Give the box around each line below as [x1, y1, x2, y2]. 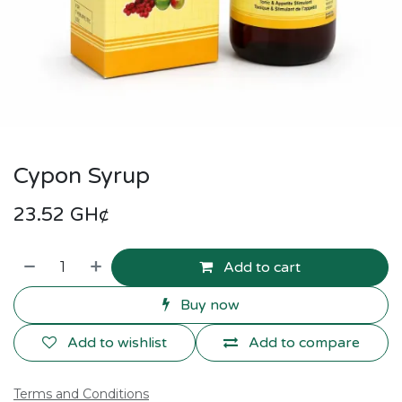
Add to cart [223, 258, 301, 276]
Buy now [180, 296, 240, 314]
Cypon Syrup [13, 162, 150, 189]
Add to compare [249, 334, 361, 352]
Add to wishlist [66, 334, 167, 352]
